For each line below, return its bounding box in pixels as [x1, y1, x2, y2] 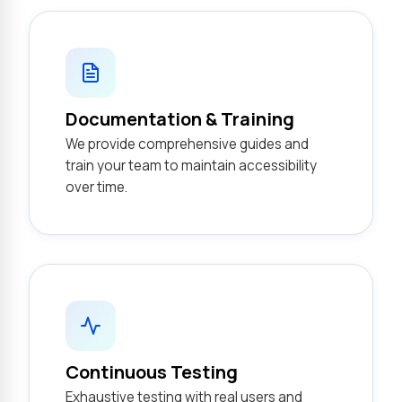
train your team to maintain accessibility [66, 156, 317, 175]
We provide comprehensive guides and [66, 135, 309, 153]
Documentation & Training [66, 107, 294, 131]
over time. [66, 178, 127, 197]
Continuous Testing [66, 360, 238, 384]
